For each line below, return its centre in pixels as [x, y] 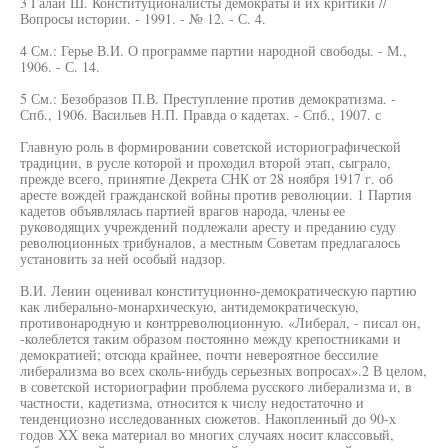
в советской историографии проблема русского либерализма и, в [216, 386]
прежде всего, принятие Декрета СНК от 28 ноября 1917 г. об [206, 178]
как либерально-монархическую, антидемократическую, [189, 306]
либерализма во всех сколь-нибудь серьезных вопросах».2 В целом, [223, 370]
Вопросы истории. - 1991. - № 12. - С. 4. [143, 18]
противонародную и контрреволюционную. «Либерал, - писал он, [220, 322]
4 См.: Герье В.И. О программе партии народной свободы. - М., [213, 50]
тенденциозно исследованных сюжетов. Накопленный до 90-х [208, 418]
